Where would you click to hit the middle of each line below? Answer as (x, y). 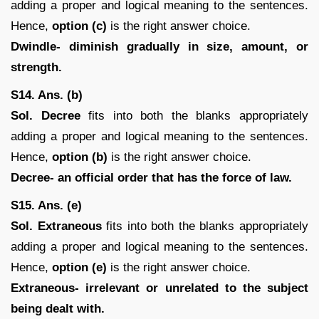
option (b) (82, 157)
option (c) (81, 26)
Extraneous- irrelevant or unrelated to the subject (159, 288)
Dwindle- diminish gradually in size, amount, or (159, 46)
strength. (36, 67)
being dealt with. (58, 308)
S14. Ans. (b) (47, 95)
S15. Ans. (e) (46, 205)
